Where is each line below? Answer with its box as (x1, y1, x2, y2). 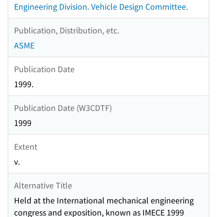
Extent (14, 140, 37, 152)
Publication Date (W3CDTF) (14, 101, 112, 113)
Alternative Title (14, 179, 72, 191)
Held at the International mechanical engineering (14, 194, 194, 206)
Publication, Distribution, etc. (14, 24, 119, 36)
